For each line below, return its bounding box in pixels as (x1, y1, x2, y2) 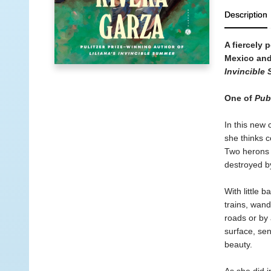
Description (224, 10, 267, 19)
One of (224, 93, 255, 103)
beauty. (224, 240, 252, 249)
